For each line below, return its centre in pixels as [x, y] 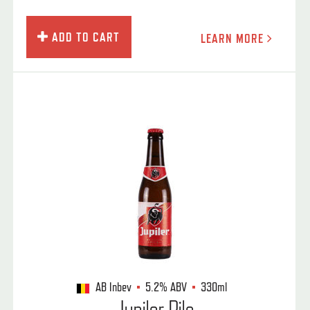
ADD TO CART [84, 37]
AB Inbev [114, 287]
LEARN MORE [234, 38]
